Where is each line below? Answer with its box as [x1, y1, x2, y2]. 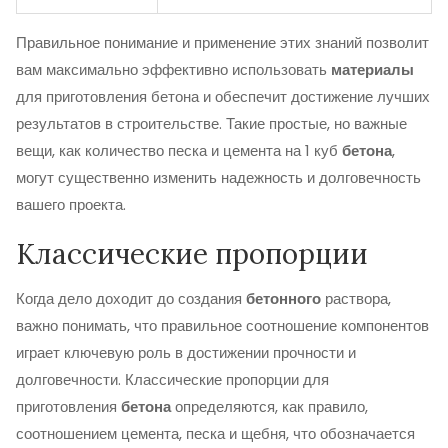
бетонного [246, 288, 321, 309]
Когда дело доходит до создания [16, 288, 246, 309]
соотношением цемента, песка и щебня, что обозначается [16, 423, 415, 444]
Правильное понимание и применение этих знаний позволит [16, 32, 429, 53]
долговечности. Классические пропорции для [16, 369, 329, 390]
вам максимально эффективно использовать [16, 59, 331, 80]
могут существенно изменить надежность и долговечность [16, 167, 421, 188]
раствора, [321, 288, 391, 309]
